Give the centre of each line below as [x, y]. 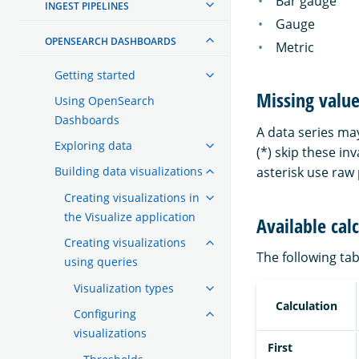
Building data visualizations [129, 171]
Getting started [95, 75]
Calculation [306, 306]
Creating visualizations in [132, 197]
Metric [295, 47]
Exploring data [93, 145]
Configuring [105, 313]
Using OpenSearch [105, 100]
